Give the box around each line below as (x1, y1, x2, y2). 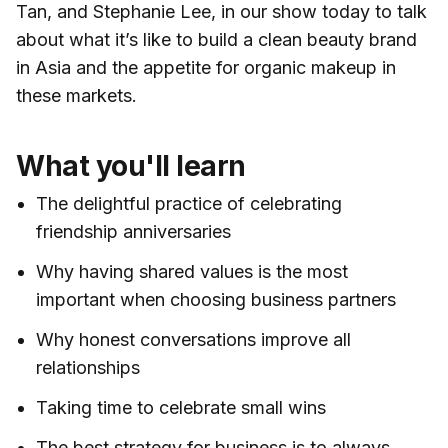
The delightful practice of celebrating (36, 192, 342, 214)
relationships (36, 356, 140, 378)
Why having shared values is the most (36, 260, 348, 282)
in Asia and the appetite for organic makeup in (16, 56, 396, 78)
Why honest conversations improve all (36, 328, 351, 350)
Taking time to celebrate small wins (36, 396, 326, 418)
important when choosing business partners (36, 288, 396, 310)
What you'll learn (16, 148, 246, 183)
